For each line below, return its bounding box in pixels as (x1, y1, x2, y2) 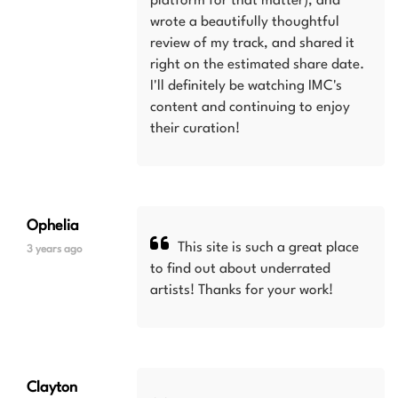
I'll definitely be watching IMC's (150, 79, 343, 93)
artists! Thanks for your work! (150, 283, 334, 298)
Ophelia (27, 219, 79, 234)
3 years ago (27, 244, 83, 255)
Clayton (27, 380, 77, 395)
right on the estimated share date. (150, 58, 365, 72)
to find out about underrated (150, 262, 331, 276)
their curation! (150, 122, 241, 136)
